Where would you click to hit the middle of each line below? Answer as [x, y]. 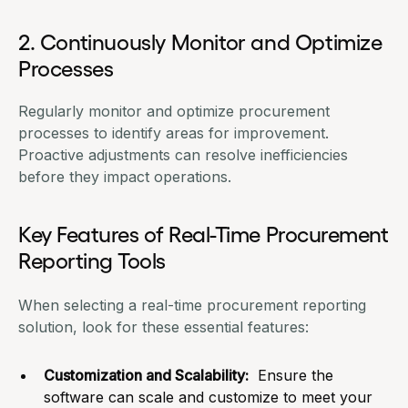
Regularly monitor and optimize [128, 111]
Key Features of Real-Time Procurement [204, 232]
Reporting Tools [95, 259]
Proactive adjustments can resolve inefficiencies [183, 154]
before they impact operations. [125, 176]
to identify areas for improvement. [209, 133]
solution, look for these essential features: [163, 326]
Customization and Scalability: [146, 375]
